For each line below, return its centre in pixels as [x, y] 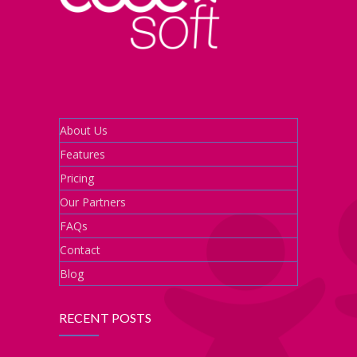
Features [82, 154]
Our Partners [93, 202]
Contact [80, 249]
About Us [84, 130]
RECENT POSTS [105, 317]
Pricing [77, 178]
